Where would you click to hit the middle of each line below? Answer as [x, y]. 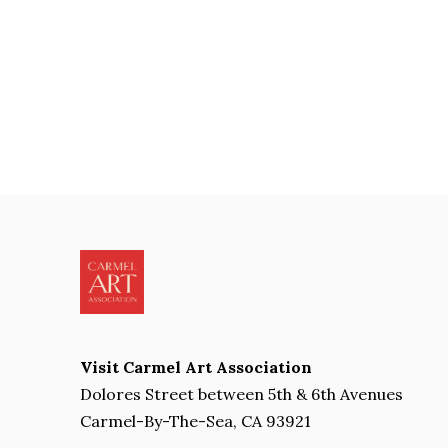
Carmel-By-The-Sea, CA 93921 [195, 421]
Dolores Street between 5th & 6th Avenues [241, 394]
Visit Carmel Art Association [196, 367]
